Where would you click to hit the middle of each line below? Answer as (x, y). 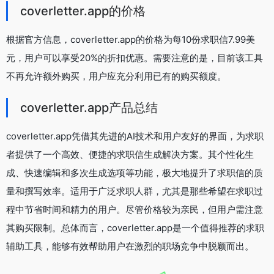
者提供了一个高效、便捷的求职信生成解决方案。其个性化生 (130, 154)
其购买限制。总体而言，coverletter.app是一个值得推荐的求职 (135, 228)
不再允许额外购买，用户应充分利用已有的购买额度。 (116, 76)
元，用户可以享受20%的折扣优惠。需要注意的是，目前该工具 (135, 57)
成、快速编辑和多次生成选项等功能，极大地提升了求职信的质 (135, 172)
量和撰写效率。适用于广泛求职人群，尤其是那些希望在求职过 (135, 191)
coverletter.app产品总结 (89, 107)
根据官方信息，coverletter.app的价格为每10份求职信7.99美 (131, 39)
